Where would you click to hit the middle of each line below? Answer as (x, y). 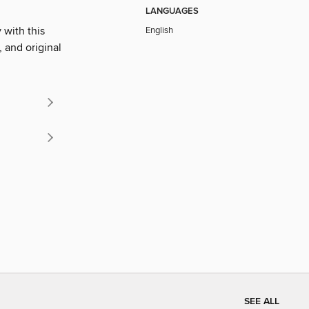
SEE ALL (262, 301)
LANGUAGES (172, 11)
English (159, 30)
